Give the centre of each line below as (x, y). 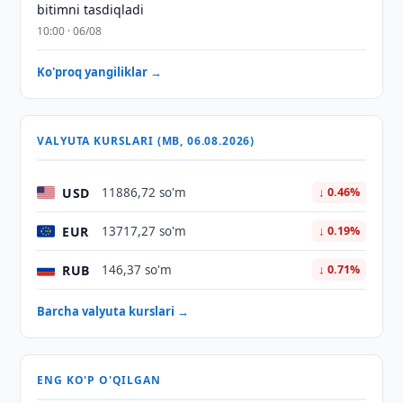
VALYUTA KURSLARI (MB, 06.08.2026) (146, 141)
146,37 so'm (137, 270)
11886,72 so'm (144, 193)
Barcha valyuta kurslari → (113, 311)
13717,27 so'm (144, 231)
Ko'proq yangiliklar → (100, 72)
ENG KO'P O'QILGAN (99, 380)
